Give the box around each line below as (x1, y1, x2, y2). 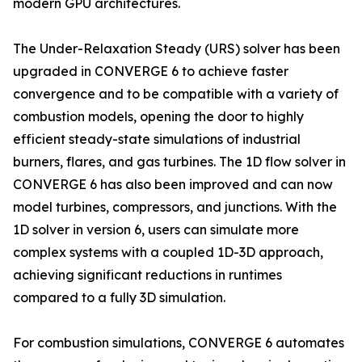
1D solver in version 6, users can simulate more (13, 221, 299, 238)
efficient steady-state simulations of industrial (13, 131, 301, 147)
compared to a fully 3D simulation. (13, 289, 225, 305)
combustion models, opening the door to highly (13, 108, 304, 124)
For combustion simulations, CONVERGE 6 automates (13, 335, 344, 351)
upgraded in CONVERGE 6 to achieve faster (13, 63, 288, 79)
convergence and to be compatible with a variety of (13, 86, 339, 102)
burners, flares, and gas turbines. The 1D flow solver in (13, 154, 346, 170)
